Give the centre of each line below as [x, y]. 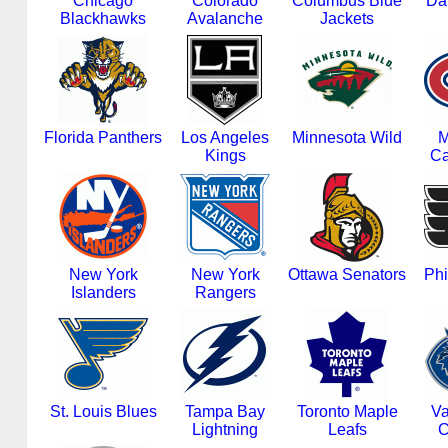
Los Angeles [225, 137]
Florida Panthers [103, 137]
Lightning [225, 429]
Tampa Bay [225, 411]
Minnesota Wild [347, 137]
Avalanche [225, 18]
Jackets [347, 18]
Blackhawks [103, 18]
